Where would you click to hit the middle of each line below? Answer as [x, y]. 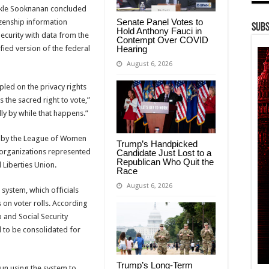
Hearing [132, 49]
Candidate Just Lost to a [164, 153]
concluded [68, 8]
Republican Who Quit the [165, 162]
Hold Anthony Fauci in [159, 31]
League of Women [55, 138]
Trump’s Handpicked [157, 144]
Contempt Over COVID [162, 40]
